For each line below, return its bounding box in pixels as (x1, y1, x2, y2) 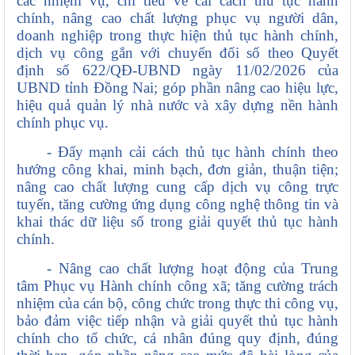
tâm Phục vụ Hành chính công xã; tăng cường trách (17, 277, 338, 295)
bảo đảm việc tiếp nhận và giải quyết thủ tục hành (17, 312, 338, 330)
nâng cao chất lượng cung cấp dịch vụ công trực (17, 178, 338, 196)
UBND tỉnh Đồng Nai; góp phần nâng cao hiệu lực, (17, 79, 338, 97)
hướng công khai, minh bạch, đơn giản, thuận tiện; (17, 161, 338, 178)
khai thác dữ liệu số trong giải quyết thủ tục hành (17, 213, 338, 231)
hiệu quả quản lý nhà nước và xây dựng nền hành (17, 97, 338, 114)
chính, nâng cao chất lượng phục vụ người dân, (17, 10, 338, 27)
